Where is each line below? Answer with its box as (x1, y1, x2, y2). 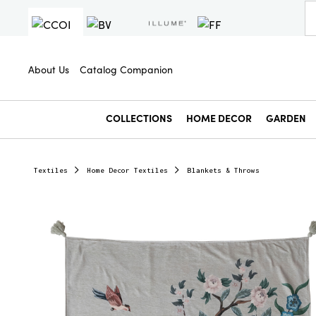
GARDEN (266, 111, 306, 125)
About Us (28, 61, 69, 76)
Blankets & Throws (188, 166, 260, 174)
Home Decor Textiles (87, 166, 168, 174)
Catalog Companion (80, 61, 173, 76)
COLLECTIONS (106, 111, 172, 125)
